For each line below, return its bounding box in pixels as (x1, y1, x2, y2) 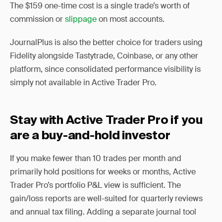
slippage (65, 14, 97, 24)
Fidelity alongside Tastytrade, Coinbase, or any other (10, 51, 198, 61)
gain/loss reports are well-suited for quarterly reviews (10, 193, 203, 204)
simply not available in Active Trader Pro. (10, 77, 157, 88)
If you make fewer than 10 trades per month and (10, 153, 181, 164)
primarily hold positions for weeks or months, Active (10, 166, 196, 177)
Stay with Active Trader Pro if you (10, 114, 203, 126)
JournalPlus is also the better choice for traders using (10, 37, 203, 48)
